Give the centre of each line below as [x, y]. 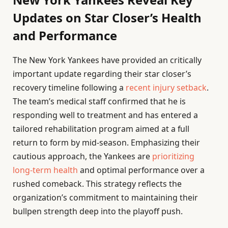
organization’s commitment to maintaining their [105, 198]
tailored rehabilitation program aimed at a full [101, 129]
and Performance [65, 36]
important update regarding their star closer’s [102, 74]
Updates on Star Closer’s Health [107, 18]
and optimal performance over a [141, 170]
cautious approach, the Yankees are [82, 156]
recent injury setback [166, 88]
